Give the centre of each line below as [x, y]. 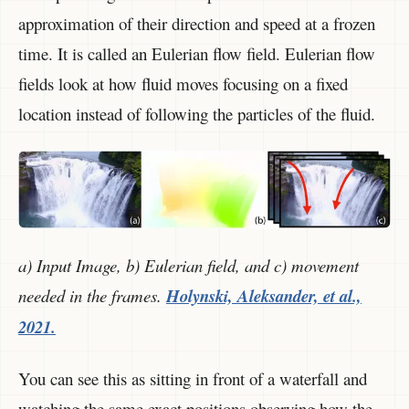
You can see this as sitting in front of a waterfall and [193, 379]
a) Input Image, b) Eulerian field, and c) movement [189, 265]
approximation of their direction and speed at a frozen [197, 24]
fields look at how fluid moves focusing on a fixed [183, 84]
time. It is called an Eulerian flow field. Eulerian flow [197, 54]
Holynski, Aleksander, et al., [264, 295]
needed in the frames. [92, 295]
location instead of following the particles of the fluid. [197, 114]
